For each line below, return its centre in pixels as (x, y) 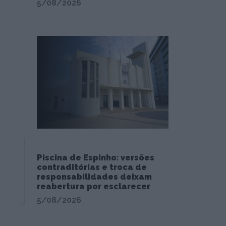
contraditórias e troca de (92, 167)
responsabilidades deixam (94, 177)
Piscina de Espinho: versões (96, 158)
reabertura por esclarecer (94, 187)
